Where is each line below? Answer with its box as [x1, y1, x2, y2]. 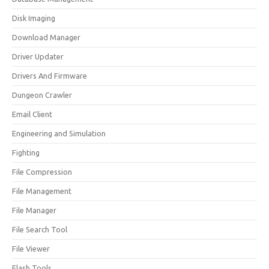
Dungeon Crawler [12, 91, 72, 99]
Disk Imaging [12, 14, 55, 22]
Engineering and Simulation [12, 129, 106, 138]
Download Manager [12, 33, 80, 41]
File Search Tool [12, 225, 67, 234]
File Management [12, 187, 71, 195]
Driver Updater [12, 52, 64, 61]
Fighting [12, 148, 40, 157]
